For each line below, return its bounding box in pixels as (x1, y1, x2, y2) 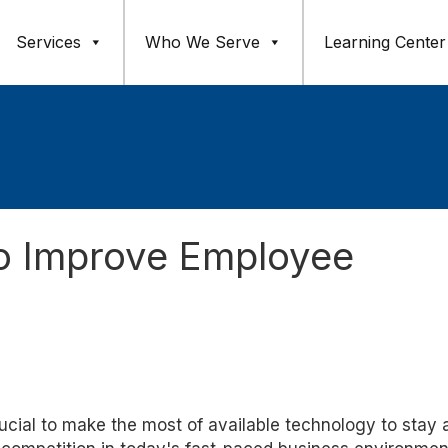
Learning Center (324, 32, 446, 52)
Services (16, 32, 81, 52)
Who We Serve (145, 32, 260, 52)
